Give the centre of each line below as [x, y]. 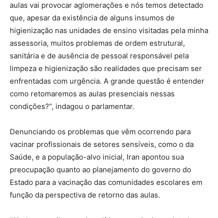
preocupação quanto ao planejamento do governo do [100, 169]
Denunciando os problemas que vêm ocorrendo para [100, 131]
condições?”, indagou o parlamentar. [72, 106]
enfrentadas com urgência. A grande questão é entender [107, 81]
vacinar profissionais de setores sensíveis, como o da [102, 144]
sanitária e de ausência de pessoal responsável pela [99, 55]
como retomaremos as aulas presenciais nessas [92, 93]
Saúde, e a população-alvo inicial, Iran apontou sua [97, 157]
